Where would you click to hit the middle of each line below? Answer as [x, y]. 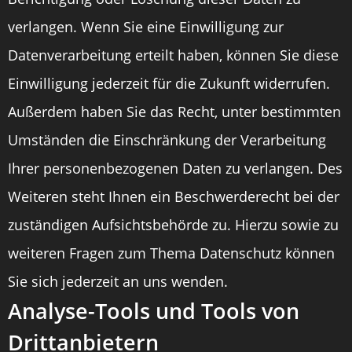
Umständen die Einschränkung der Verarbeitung [167, 140]
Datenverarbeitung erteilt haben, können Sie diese [173, 55]
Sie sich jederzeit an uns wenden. [118, 281]
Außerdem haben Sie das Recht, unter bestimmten [174, 112]
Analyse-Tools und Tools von [154, 311]
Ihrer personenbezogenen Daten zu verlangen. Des [175, 168]
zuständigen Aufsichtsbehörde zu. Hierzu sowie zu [173, 225]
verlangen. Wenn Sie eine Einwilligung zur [146, 27]
